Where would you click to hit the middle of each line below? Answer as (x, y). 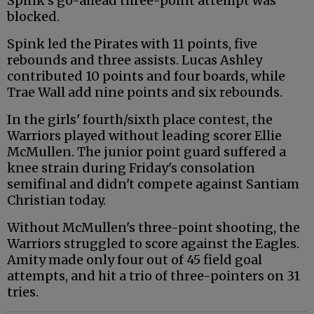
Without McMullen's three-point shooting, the (153, 228)
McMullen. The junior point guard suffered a (146, 152)
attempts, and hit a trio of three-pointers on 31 (153, 276)
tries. (23, 292)
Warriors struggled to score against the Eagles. (153, 244)
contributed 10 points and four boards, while (146, 76)
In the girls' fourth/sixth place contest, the (140, 120)
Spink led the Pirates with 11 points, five (132, 44)
